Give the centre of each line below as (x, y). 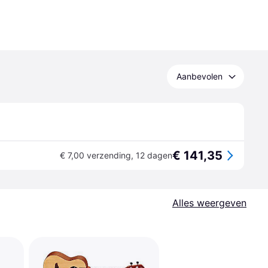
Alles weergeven (209, 203)
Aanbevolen (200, 76)
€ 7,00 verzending (95, 155)
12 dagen (154, 155)
